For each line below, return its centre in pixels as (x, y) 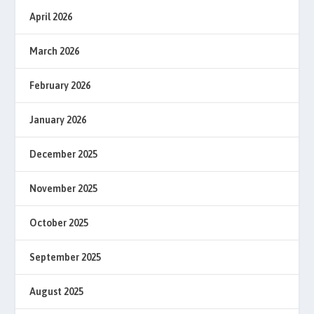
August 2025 (57, 291)
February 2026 (60, 85)
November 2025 (64, 188)
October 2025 (59, 223)
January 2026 (58, 120)
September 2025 (66, 257)
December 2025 (64, 154)
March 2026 (55, 51)
